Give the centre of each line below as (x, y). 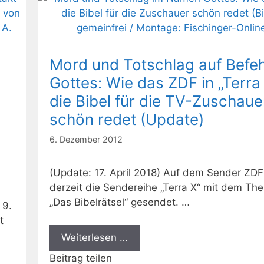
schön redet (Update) (127, 120)
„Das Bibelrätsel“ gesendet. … (120, 202)
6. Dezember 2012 (86, 139)
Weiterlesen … (95, 238)
